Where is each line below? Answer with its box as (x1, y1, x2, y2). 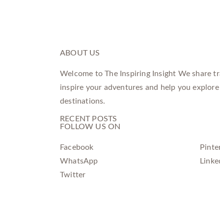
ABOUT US (60, 49, 100, 57)
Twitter (60, 171, 86, 179)
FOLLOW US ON (60, 123, 121, 131)
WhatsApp (60, 157, 98, 165)
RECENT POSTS (60, 115, 117, 123)
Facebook (60, 143, 94, 152)
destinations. (60, 97, 106, 105)
